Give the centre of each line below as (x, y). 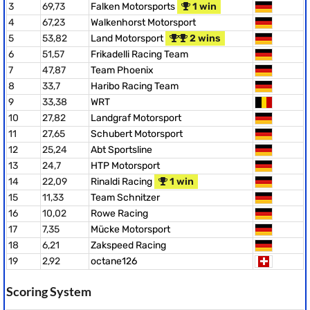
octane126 (114, 261)
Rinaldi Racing (122, 182)
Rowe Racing (119, 213)
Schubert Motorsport (137, 134)
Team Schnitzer (125, 198)
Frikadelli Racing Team (139, 54)
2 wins (204, 38)
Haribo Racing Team (135, 86)
